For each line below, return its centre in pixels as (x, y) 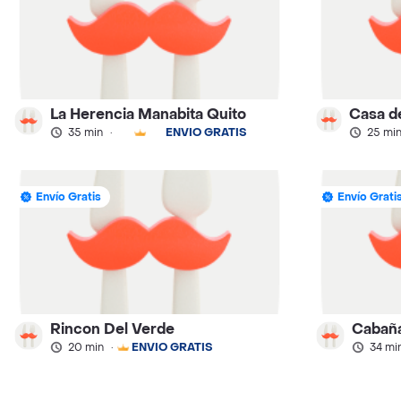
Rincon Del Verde (112, 329)
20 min (86, 348)
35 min (85, 133)
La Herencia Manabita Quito (148, 115)
